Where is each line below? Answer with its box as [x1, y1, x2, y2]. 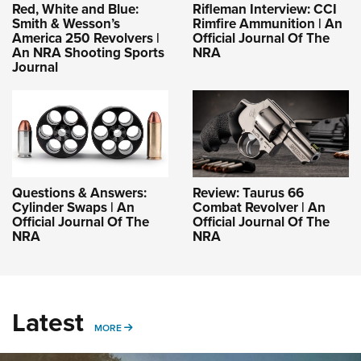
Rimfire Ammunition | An [193, 14, 342, 34]
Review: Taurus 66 [193, 183, 304, 203]
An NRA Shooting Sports [12, 43, 164, 63]
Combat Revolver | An [193, 197, 326, 218]
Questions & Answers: [12, 183, 147, 203]
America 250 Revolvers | [12, 28, 160, 48]
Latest [12, 303, 84, 342]
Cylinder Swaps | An [12, 197, 135, 218]
